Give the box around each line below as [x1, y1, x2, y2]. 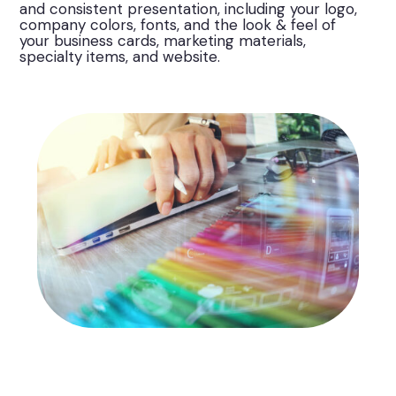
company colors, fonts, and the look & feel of [19, 15, 337, 35]
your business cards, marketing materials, [19, 31, 307, 51]
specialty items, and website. [19, 47, 221, 67]
